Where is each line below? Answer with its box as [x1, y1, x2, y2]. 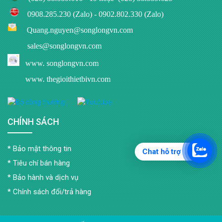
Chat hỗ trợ [142, 147, 181, 156]
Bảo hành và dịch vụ [13, 172, 78, 182]
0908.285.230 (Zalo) [27, 9, 92, 18]
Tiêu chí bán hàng [13, 158, 70, 167]
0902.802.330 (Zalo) [99, 9, 164, 18]
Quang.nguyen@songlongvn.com [27, 25, 133, 34]
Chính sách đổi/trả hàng [13, 187, 91, 196]
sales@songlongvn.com [27, 41, 102, 50]
